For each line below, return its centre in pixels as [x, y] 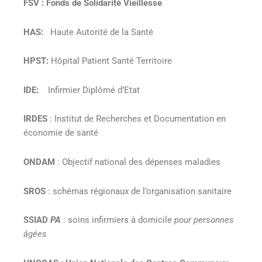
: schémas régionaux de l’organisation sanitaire [139, 191]
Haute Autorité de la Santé [102, 32]
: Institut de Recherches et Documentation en [138, 119]
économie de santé [61, 133]
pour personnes [204, 220]
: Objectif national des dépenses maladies [138, 162]
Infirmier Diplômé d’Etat [89, 90]
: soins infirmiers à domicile [118, 220]
